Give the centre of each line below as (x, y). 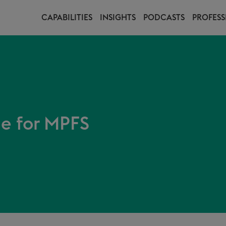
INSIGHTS (118, 18)
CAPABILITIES (67, 18)
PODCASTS (164, 18)
